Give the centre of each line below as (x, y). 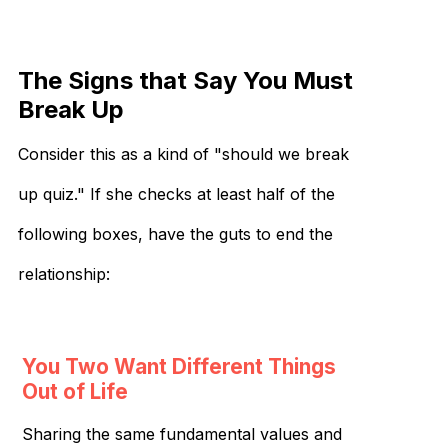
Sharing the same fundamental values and (181, 433)
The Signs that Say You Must (185, 80)
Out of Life (74, 391)
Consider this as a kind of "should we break (183, 153)
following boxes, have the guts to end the (175, 233)
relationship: (64, 273)
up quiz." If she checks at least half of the (176, 193)
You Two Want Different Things (178, 366)
